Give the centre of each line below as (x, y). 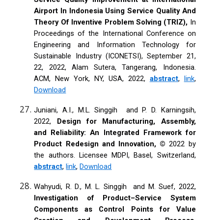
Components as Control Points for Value (115, 209)
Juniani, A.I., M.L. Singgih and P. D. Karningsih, (115, 110)
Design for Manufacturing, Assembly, (126, 121)
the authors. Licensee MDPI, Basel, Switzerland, (115, 155)
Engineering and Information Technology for (115, 44)
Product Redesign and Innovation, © (100, 144)
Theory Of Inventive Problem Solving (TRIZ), (112, 22)
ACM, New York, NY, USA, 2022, (92, 78)
